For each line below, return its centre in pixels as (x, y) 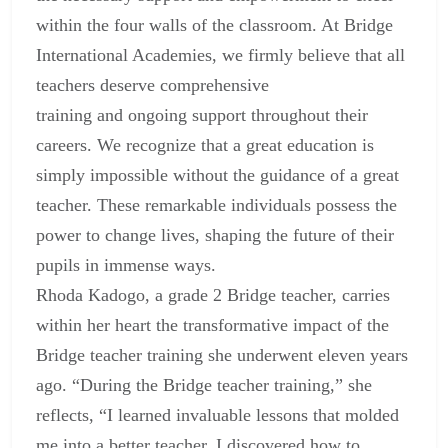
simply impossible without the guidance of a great (217, 175)
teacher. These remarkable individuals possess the (216, 205)
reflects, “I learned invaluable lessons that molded (217, 415)
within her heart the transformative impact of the (212, 325)
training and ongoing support (141, 115)
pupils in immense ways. (126, 265)
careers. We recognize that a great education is (205, 145)
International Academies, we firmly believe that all (220, 55)
